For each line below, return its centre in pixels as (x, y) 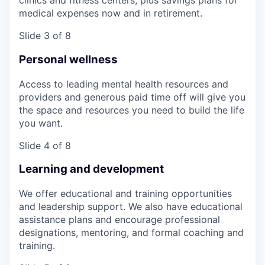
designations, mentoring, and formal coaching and (131, 233)
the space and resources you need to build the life (132, 110)
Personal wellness (68, 59)
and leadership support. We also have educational (131, 207)
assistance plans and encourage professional (119, 220)
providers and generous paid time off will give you (132, 97)
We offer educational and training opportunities (125, 194)
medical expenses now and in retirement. (111, 13)
